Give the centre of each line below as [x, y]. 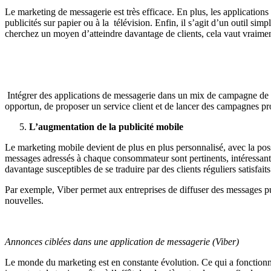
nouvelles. [24, 200]
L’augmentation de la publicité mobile [106, 126]
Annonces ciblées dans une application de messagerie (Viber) [122, 241]
